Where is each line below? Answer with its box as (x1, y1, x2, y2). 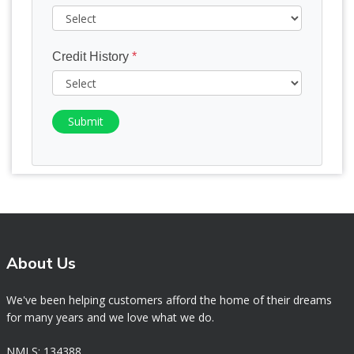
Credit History (52, 50, 132, 64)
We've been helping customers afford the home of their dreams (6, 292, 332, 308)
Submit (68, 114, 104, 130)
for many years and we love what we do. (6, 310, 214, 326)
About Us (6, 253, 76, 275)
